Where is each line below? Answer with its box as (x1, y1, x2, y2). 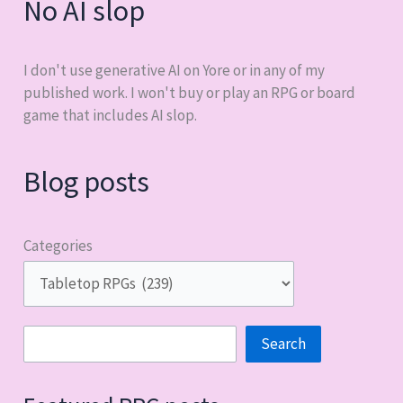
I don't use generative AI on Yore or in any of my (23, 59, 326, 80)
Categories (23, 235, 94, 255)
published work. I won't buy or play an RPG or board (23, 82, 356, 103)
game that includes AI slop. (23, 104, 198, 125)
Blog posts (23, 163, 150, 201)
